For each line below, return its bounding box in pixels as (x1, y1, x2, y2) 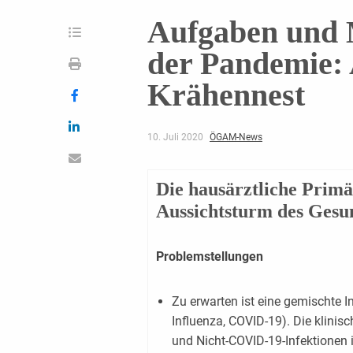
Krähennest (147, 76, 305, 113)
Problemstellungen (155, 248, 263, 264)
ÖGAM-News (209, 131, 262, 143)
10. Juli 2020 (147, 131, 206, 143)
